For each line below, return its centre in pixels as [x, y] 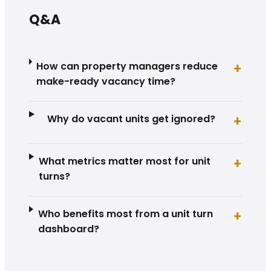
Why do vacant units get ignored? [131, 119]
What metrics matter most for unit [124, 161]
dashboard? [68, 229]
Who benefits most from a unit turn [125, 214]
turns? [54, 176]
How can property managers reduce [127, 66]
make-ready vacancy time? [106, 81]
